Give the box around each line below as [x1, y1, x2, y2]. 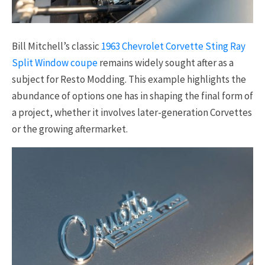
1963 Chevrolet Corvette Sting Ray [101, 39, 245, 53]
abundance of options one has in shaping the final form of [12, 89, 253, 102]
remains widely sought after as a [98, 56, 234, 69]
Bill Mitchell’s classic [12, 39, 101, 53]
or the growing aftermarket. [12, 122, 128, 135]
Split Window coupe [12, 56, 98, 69]
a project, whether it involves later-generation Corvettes [12, 105, 252, 119]
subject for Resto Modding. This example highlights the [12, 72, 246, 86]
